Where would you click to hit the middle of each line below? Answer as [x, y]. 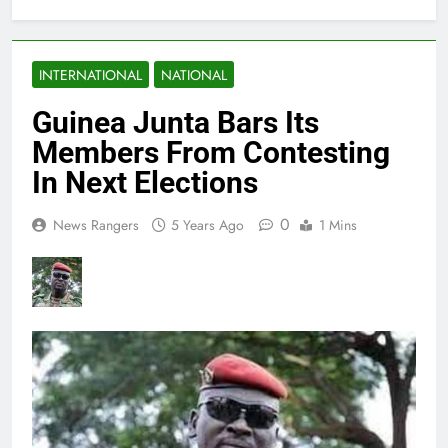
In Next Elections [145, 183]
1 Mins [338, 225]
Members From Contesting [211, 153]
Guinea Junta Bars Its [175, 123]
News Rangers [96, 225]
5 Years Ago [207, 225]
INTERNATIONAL [90, 75]
